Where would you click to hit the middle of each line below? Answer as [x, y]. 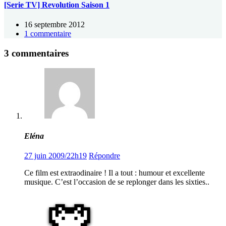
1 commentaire [48, 33]
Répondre [104, 155]
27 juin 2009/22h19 [55, 155]
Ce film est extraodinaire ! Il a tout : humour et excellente [115, 173]
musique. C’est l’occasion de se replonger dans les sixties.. [117, 182]
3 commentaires [36, 53]
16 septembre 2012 [54, 24]
